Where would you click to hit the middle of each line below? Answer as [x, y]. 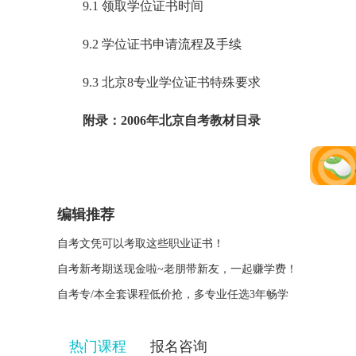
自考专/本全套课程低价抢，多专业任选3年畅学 [173, 294]
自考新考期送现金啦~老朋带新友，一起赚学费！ [177, 269]
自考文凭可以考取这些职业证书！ [141, 244]
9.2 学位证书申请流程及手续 [149, 44]
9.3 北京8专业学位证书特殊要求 [159, 82]
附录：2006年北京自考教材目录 [172, 120]
